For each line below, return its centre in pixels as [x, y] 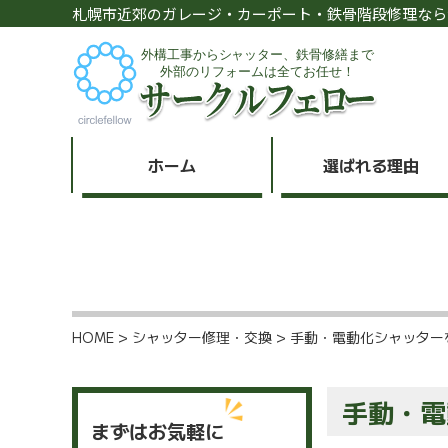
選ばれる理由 [371, 165]
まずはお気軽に [157, 430]
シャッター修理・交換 [202, 337]
